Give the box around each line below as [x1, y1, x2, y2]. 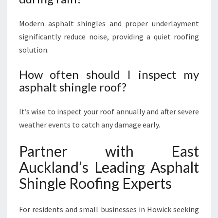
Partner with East [19, 142, 199, 160]
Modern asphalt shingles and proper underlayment [19, 18, 199, 28]
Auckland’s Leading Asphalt [19, 158, 199, 176]
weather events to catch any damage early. [19, 120, 160, 129]
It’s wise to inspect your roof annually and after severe [19, 107, 199, 116]
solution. [19, 45, 49, 54]
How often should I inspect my [19, 67, 199, 81]
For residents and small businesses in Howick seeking [19, 204, 199, 214]
